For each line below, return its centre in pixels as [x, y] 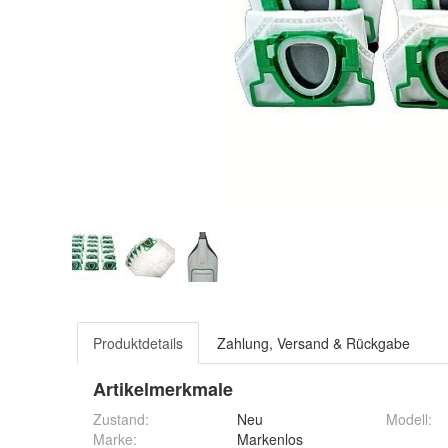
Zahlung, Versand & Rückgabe [313, 343]
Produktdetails [138, 343]
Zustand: [121, 419]
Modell [407, 419]
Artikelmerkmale [163, 389]
